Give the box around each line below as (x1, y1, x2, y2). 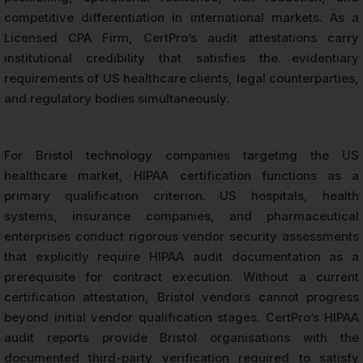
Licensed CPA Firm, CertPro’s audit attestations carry (4, 30, 359, 46)
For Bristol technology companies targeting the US (4, 147, 359, 164)
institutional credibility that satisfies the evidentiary (4, 50, 359, 66)
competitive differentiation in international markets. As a (4, 10, 359, 26)
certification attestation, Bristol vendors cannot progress (4, 289, 359, 305)
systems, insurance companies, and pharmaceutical (4, 208, 359, 224)
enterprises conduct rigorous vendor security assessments (4, 228, 359, 245)
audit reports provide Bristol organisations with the (4, 330, 359, 346)
